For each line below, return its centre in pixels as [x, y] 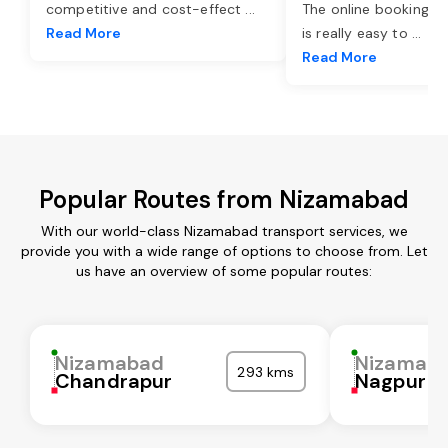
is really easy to [357, 32]
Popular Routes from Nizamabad [224, 199]
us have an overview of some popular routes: [224, 270]
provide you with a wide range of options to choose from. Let [224, 250]
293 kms [266, 371]
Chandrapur [114, 380]
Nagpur [390, 380]
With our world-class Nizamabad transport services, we [224, 230]
